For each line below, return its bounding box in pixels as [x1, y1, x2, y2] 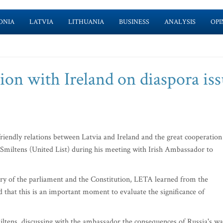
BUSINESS [118, 17, 149, 26]
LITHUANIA [68, 17, 104, 26]
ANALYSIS [164, 17, 196, 26]
